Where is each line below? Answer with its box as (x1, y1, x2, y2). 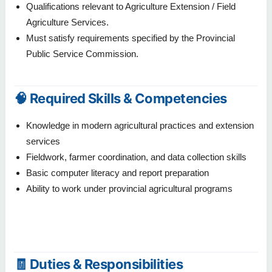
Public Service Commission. (26, 48, 138, 59)
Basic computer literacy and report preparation (26, 168, 209, 178)
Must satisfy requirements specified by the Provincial (26, 32, 235, 43)
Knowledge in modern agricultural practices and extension (26, 120, 254, 131)
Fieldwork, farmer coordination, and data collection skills (26, 152, 246, 163)
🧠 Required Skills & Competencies (14, 90, 227, 106)
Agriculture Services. (26, 16, 109, 27)
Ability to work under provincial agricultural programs (26, 183, 233, 194)
